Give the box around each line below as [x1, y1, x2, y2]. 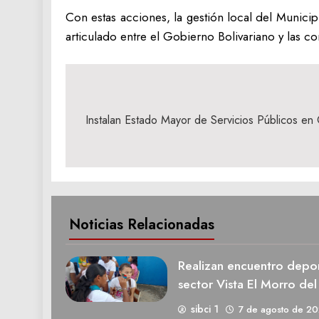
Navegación [79, 85, 174, 110]
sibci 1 [190, 302, 219, 317]
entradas [79, 136, 149, 162]
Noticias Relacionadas [69, 214, 214, 236]
